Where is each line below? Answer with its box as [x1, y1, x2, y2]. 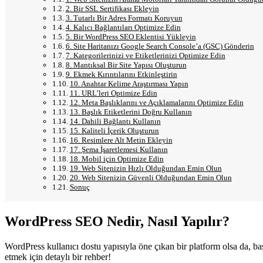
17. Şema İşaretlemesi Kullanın [69, 145, 168, 154]
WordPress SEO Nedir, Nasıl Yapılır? [5, 214, 230, 230]
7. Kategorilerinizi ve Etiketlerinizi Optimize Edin [65, 51, 225, 60]
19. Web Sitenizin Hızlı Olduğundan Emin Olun [69, 164, 222, 173]
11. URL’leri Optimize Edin [69, 89, 157, 98]
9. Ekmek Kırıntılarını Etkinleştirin [65, 70, 177, 79]
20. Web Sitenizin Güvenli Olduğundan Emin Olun [69, 173, 232, 183]
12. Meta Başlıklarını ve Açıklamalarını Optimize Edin [69, 98, 244, 107]
